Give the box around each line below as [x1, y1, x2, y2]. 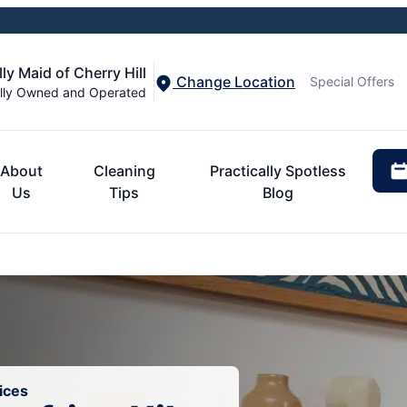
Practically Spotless [209, 161, 346, 180]
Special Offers [310, 74, 394, 90]
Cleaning [93, 161, 155, 180]
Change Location [173, 72, 295, 91]
